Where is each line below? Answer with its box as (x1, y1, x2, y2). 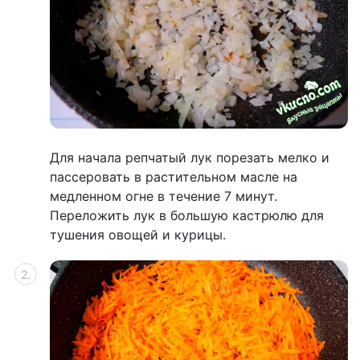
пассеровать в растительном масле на (50, 169, 297, 186)
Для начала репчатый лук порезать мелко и (50, 149, 329, 166)
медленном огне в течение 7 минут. (50, 188, 277, 205)
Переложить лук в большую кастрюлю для (50, 207, 324, 224)
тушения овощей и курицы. (50, 227, 226, 243)
